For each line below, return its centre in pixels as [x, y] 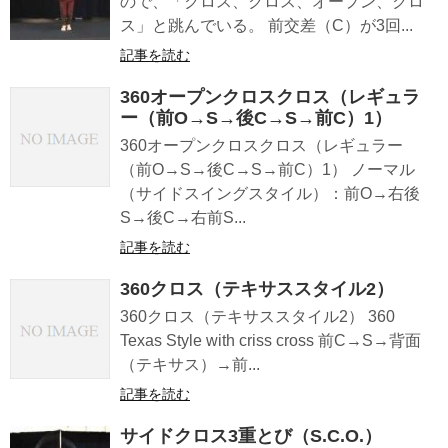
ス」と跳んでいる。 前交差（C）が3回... [266, 25]
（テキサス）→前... [190, 364]
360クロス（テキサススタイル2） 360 [257, 316]
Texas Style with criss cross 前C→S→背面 [270, 340]
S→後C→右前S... [183, 217]
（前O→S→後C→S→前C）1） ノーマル [267, 169]
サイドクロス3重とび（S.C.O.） [251, 435]
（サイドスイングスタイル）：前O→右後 [270, 193]
